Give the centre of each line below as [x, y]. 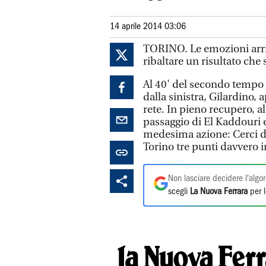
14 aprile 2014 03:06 [148, 27]
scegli [179, 192]
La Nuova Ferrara [219, 192]
